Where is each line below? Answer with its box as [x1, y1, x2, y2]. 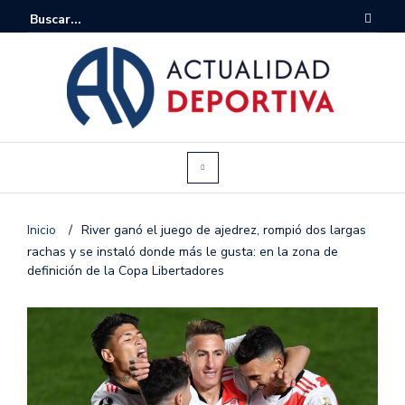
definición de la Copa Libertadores [27, 261, 224, 279]
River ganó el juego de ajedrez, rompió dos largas [81, 221, 366, 239]
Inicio [27, 221, 60, 239]
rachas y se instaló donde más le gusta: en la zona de [27, 242, 338, 260]
